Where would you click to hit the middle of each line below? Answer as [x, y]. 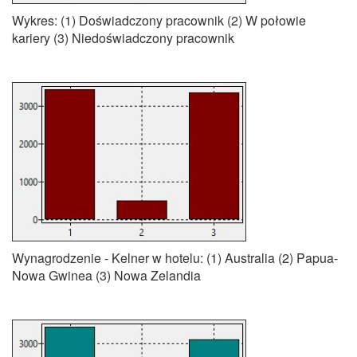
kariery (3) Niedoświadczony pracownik [123, 38]
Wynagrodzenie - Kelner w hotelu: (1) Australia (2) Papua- [175, 258]
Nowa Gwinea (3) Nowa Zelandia [106, 275]
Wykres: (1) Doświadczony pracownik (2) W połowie [159, 20]
